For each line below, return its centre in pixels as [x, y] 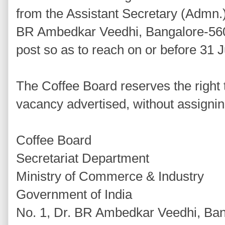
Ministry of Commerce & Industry [110, 177]
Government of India [74, 195]
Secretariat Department [83, 158]
